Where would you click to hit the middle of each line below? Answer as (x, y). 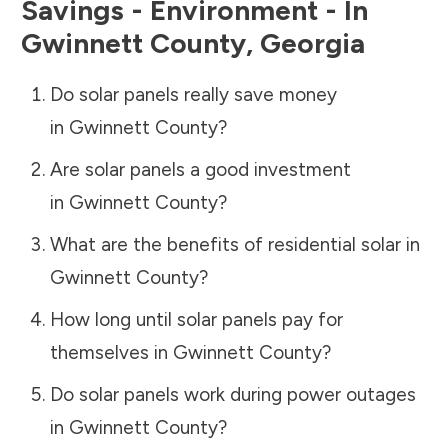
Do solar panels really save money (193, 94)
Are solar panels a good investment (200, 169)
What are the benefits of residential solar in (234, 244)
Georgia (312, 42)
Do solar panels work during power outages (232, 394)
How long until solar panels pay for (196, 319)
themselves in (111, 352)
